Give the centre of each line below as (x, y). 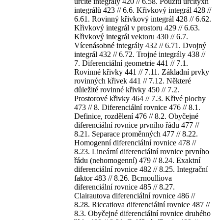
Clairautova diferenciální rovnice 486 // (135, 196)
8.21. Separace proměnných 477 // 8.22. (136, 134)
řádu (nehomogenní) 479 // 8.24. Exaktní (137, 160)
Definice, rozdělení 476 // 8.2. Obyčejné (136, 116)
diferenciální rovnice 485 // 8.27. (124, 187)
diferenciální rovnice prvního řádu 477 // (137, 125)
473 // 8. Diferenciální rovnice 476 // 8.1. (137, 107)
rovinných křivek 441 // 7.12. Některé (133, 81)
